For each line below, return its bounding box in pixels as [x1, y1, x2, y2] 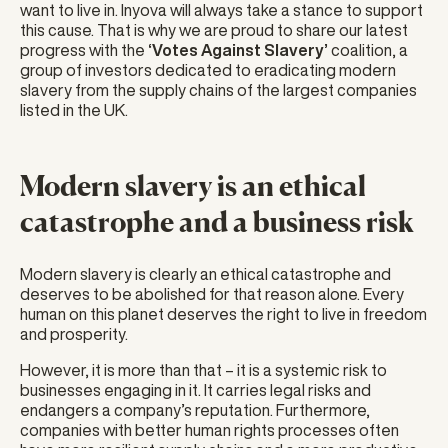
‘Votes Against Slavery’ [148, 42, 329, 58]
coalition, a [328, 42, 409, 58]
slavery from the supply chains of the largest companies [20, 82, 418, 98]
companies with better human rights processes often [20, 422, 400, 438]
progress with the [20, 42, 149, 58]
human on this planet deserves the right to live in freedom [20, 306, 428, 322]
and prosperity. [20, 326, 129, 342]
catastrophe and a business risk [20, 205, 414, 239]
